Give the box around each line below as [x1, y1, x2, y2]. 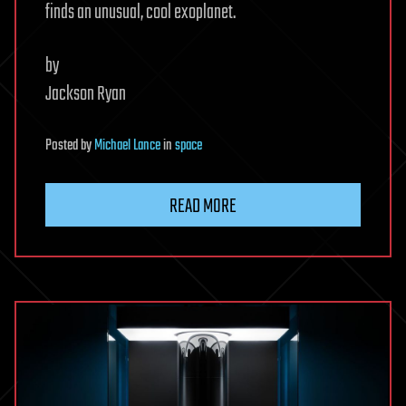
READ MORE [169, 191, 237, 223]
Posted [45, 134, 81, 159]
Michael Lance [94, 134, 160, 159]
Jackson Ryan [45, 79, 126, 111]
